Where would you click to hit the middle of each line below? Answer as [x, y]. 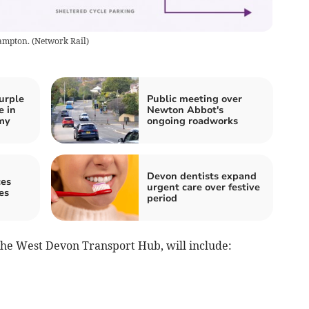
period [162, 199]
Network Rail [60, 41]
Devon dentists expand [202, 177]
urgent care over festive [203, 188]
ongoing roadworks [192, 121]
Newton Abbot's [185, 110]
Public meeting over [195, 99]
